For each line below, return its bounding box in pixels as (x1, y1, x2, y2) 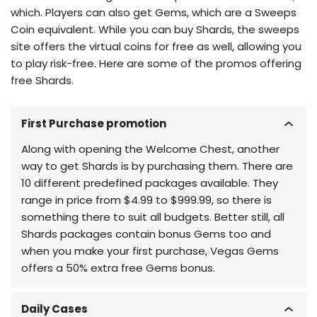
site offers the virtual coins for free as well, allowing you (11, 39, 301, 54)
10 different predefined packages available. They (21, 175, 278, 190)
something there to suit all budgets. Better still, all (21, 209, 284, 224)
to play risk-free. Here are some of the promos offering (11, 56, 301, 71)
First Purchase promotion (21, 116, 166, 131)
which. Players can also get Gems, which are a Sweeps (11, 5, 296, 20)
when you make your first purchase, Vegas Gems (21, 243, 279, 258)
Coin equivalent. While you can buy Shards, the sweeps (11, 22, 299, 37)
